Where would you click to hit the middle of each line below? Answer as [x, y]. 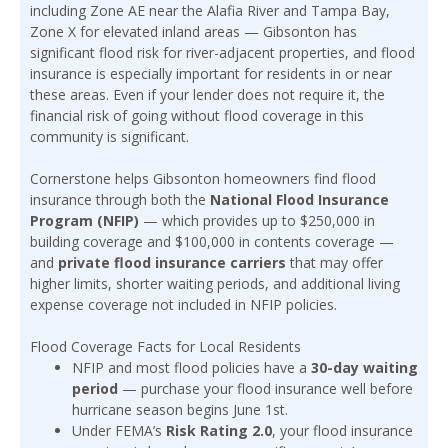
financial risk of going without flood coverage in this [197, 116]
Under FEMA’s [119, 431]
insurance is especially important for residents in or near [211, 74]
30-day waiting [364, 368]
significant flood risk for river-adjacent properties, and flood [222, 53]
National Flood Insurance [299, 200]
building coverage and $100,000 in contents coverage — [212, 242]
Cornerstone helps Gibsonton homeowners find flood [203, 179]
